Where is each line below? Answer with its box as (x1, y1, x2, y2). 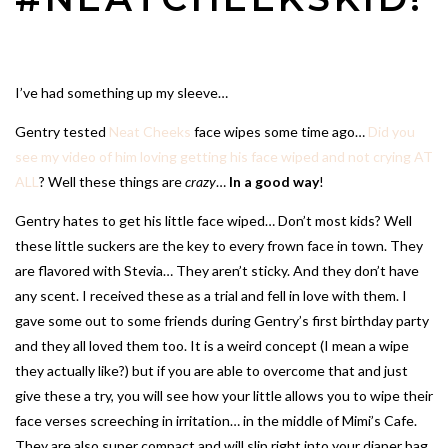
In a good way (229, 173, 319, 191)
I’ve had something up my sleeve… (15, 84, 228, 102)
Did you (368, 123, 415, 141)
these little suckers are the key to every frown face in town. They (15, 237, 423, 255)
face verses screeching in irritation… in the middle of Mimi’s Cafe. (15, 412, 417, 430)
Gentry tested (15, 123, 109, 141)
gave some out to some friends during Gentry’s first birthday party (15, 312, 429, 330)
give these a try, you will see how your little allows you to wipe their (15, 387, 433, 405)
